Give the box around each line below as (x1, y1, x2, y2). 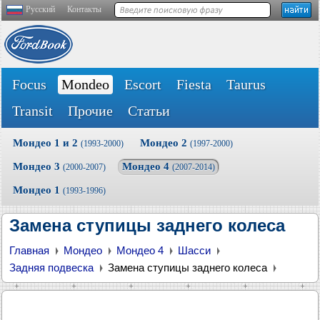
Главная (9, 244, 49, 256)
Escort (124, 76, 161, 92)
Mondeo (61, 76, 109, 92)
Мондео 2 (140, 137, 190, 149)
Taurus (226, 76, 266, 92)
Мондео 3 (13, 161, 63, 172)
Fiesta (176, 76, 211, 92)
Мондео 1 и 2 (13, 137, 81, 149)
